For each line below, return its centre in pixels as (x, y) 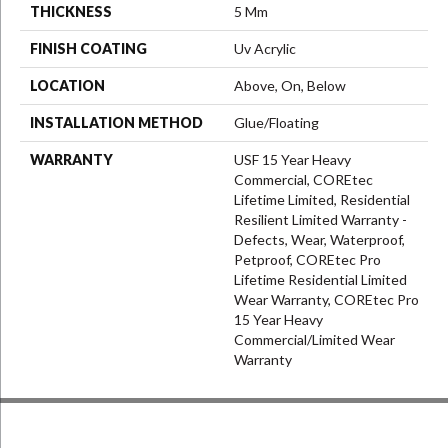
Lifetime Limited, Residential (322, 199)
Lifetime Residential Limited (320, 279)
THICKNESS (71, 11)
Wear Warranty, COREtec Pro (326, 299)
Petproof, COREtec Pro (307, 259)
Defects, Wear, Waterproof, (319, 239)
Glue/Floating (276, 122)
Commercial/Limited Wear (314, 339)
